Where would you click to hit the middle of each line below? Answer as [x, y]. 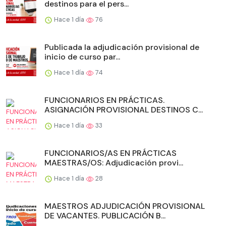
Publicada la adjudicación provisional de [122, 47]
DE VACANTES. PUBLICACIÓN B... [105, 216]
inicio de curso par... [82, 57]
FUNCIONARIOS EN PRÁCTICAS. [104, 100]
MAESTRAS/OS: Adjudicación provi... [114, 163]
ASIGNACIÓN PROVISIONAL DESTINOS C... [124, 110]
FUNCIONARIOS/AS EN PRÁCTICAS [110, 153]
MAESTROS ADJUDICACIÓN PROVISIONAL [125, 206]
